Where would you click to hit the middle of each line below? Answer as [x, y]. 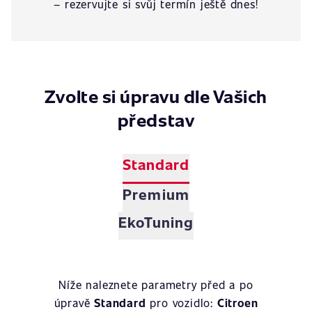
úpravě [74, 303]
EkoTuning [156, 222]
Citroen [237, 303]
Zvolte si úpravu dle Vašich [156, 96]
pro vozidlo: [181, 303]
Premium [156, 194]
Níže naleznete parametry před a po [156, 284]
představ [156, 119]
